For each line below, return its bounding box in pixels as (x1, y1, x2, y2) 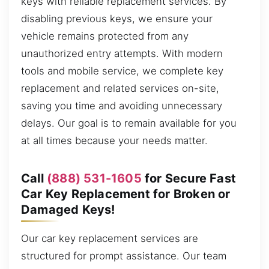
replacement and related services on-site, (21, 82, 219, 94)
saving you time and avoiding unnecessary (21, 99, 222, 112)
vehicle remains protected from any (21, 29, 189, 42)
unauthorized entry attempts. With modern (21, 47, 223, 59)
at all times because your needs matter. (21, 134, 208, 147)
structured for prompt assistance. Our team (21, 249, 226, 262)
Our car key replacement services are (21, 232, 198, 244)
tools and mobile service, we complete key (21, 64, 223, 77)
